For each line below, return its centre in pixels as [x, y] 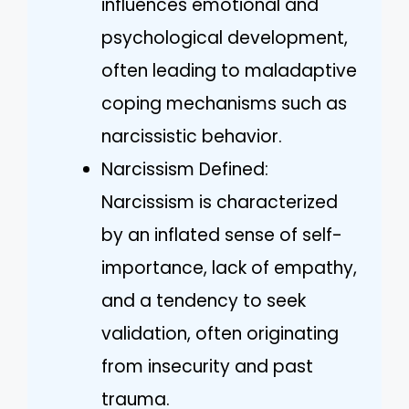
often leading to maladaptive [229, 70]
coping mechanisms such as [224, 103]
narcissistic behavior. [192, 136]
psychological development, [225, 37]
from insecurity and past [207, 366]
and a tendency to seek [204, 300]
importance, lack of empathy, [229, 267]
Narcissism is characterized [220, 202]
